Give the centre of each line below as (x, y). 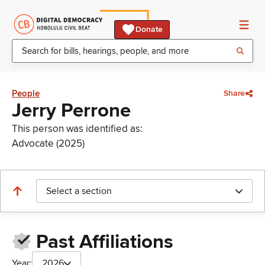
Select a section (79, 191)
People (26, 93)
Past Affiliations (104, 242)
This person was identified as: (77, 129)
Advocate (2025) (48, 143)
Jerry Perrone (71, 111)
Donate (149, 29)
